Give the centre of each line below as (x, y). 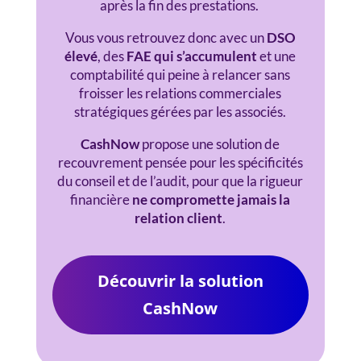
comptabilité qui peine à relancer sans (180, 75)
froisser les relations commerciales (180, 93)
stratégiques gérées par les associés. (180, 112)
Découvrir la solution (180, 281)
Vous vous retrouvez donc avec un (166, 37)
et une (277, 56)
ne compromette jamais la (212, 199)
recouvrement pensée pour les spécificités (180, 162)
